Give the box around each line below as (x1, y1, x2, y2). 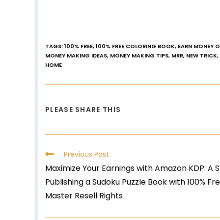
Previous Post (64, 149, 109, 159)
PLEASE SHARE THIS (45, 104, 121, 114)
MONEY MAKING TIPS (110, 51, 168, 59)
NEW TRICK (186, 51, 217, 59)
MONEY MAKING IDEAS (45, 51, 107, 59)
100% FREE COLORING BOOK (96, 42, 175, 50)
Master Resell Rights (45, 190, 123, 201)
